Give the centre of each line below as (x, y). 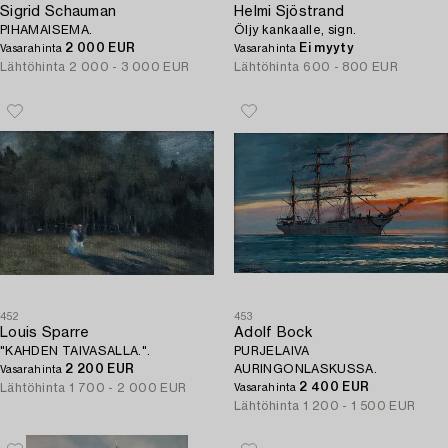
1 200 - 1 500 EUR (359, 406)
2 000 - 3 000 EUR (129, 67)
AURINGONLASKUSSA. (306, 369)
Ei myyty (327, 48)
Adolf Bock (273, 333)
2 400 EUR (334, 387)
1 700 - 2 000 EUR (128, 388)
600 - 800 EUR (350, 67)
